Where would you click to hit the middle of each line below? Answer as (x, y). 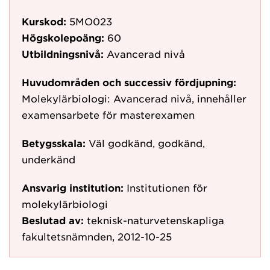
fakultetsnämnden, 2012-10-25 (97, 236)
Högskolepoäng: (63, 37)
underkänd (49, 159)
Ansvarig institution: (73, 187)
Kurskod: (44, 21)
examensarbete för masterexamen (108, 115)
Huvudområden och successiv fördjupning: (129, 82)
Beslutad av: (53, 220)
